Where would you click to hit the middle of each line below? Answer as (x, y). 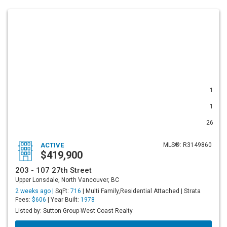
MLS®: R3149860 (187, 145)
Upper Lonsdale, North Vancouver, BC (67, 180)
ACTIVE (52, 145)
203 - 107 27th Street (53, 170)
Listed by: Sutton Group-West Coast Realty (74, 211)
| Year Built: (63, 200)
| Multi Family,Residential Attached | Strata (141, 191)
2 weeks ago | (35, 191)
